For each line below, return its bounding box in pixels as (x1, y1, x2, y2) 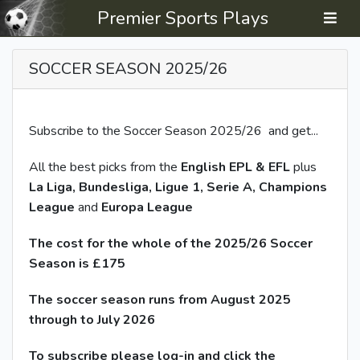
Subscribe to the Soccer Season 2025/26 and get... (29, 122, 318, 140)
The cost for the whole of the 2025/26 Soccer (29, 235, 313, 252)
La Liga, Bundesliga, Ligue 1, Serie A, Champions (29, 178, 327, 196)
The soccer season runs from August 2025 (29, 291, 291, 309)
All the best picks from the (29, 158, 181, 176)
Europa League (101, 198, 193, 216)
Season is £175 (29, 255, 125, 272)
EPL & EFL (229, 158, 290, 176)
